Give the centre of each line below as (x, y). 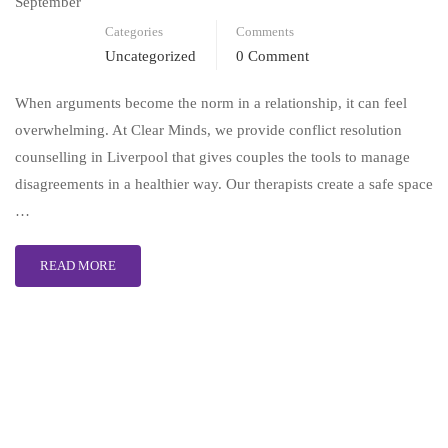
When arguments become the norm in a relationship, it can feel (211, 103)
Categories (134, 32)
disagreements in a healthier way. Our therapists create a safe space (224, 184)
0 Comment (272, 56)
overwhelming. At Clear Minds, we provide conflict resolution (208, 130)
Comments (265, 32)
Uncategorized (150, 56)
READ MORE (78, 266)
